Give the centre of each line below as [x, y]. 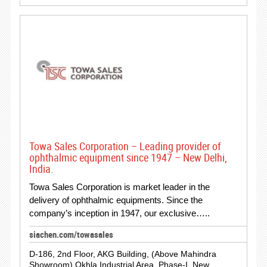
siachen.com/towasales [71, 234]
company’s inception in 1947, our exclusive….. [119, 213]
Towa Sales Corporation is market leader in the [119, 187]
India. [41, 169]
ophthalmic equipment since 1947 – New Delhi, [128, 157]
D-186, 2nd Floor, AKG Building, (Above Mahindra [122, 254]
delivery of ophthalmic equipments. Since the [116, 200]
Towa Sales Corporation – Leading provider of [125, 146]
